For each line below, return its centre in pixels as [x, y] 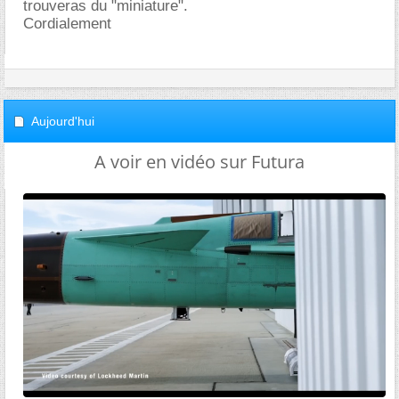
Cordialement [67, 24]
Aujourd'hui [63, 121]
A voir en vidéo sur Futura [199, 162]
